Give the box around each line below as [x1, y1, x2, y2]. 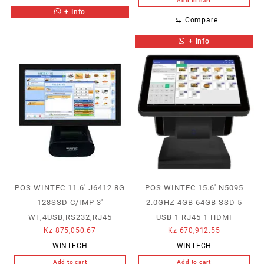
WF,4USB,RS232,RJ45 [28, 213, 112, 222]
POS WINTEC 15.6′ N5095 [144, 183, 243, 193]
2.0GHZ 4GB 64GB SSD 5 [146, 198, 242, 207]
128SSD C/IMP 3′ [37, 198, 103, 207]
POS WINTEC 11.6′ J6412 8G [15, 183, 126, 193]
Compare [184, 16, 218, 25]
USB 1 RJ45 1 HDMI [156, 213, 232, 222]
